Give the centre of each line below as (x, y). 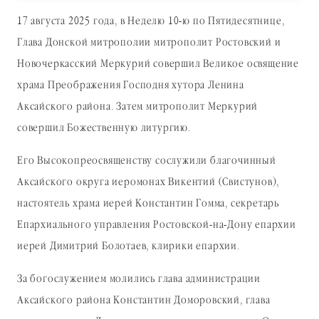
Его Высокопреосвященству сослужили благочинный (147, 161)
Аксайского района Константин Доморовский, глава (144, 301)
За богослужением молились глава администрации (139, 279)
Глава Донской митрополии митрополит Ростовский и (149, 43)
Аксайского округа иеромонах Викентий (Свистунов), (148, 183)
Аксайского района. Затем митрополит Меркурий (138, 107)
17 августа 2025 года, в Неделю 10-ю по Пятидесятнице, (151, 22)
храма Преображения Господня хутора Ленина (131, 86)
